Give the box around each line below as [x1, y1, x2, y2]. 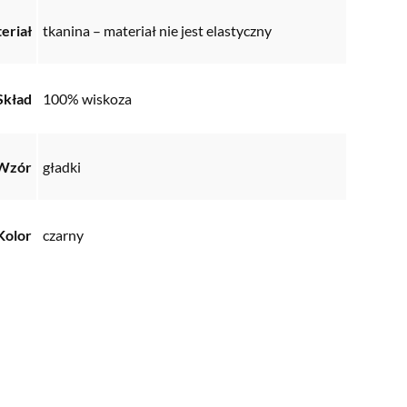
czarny [43, 225, 84, 243]
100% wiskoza [43, 89, 132, 107]
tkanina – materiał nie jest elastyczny [43, 21, 272, 39]
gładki [43, 157, 81, 175]
